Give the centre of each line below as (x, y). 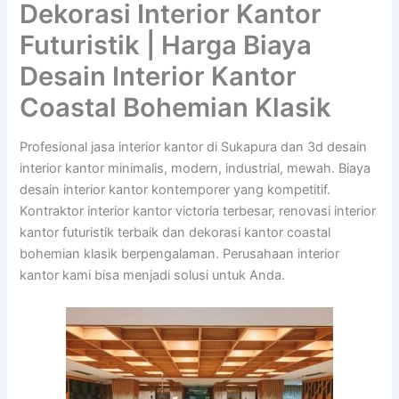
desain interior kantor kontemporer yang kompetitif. (175, 190)
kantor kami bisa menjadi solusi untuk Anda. (153, 276)
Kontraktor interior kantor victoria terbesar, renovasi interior (198, 212)
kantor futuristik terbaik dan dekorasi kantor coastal (175, 233)
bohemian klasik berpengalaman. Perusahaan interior (180, 254)
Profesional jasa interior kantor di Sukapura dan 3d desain (194, 147)
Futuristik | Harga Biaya (166, 45)
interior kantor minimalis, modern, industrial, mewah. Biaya (195, 169)
